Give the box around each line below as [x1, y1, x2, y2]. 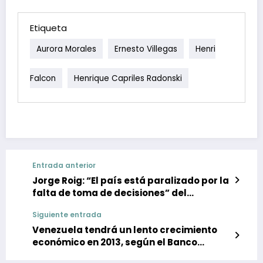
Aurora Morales [36, 43, 96, 55]
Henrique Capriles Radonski [74, 72, 182, 84]
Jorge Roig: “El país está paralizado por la [32, 174, 229, 187]
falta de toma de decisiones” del [32, 186, 187, 199]
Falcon [30, 72, 56, 84]
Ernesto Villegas [114, 43, 177, 55]
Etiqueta [30, 21, 67, 34]
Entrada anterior [32, 160, 96, 170]
